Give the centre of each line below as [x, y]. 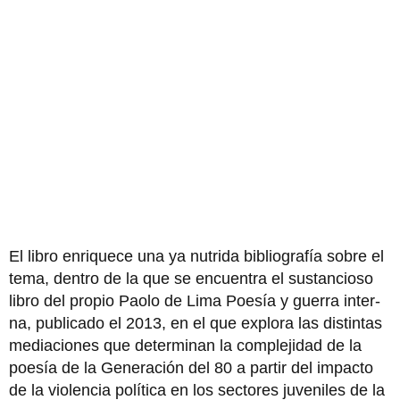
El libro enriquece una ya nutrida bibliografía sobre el [196, 256]
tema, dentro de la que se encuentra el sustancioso [191, 279]
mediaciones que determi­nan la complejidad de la [185, 346]
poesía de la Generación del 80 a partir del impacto [191, 368]
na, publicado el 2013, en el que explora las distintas [196, 323]
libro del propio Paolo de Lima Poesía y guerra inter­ [195, 301]
